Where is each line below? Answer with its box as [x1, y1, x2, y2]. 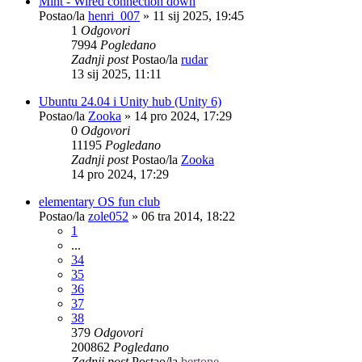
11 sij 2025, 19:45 [153, 8, 244, 23]
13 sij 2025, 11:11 [71, 66, 162, 81]
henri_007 [88, 8, 140, 23]
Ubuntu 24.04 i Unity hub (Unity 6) [39, 94, 221, 108]
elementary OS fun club [39, 194, 160, 208]
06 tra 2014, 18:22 [141, 208, 235, 223]
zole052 [88, 208, 128, 223]
